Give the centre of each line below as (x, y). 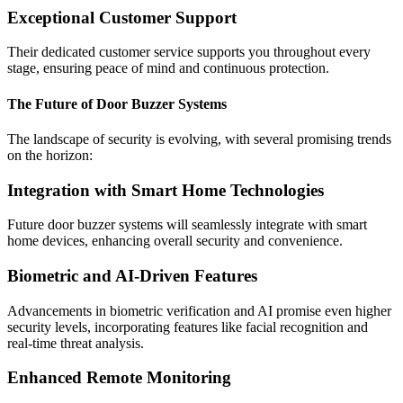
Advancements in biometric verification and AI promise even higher (199, 310)
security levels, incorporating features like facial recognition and (188, 327)
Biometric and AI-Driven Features (132, 275)
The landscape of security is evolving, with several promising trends (199, 139)
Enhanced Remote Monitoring (119, 378)
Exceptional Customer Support (122, 17)
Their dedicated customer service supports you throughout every (189, 52)
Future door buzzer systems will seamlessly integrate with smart (187, 225)
